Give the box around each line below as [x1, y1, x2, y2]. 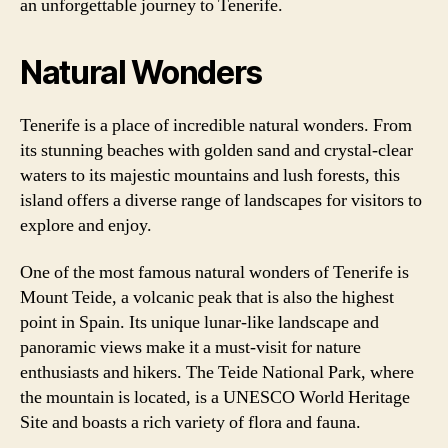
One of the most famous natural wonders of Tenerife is [20, 261, 409, 284]
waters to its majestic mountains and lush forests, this [20, 163, 400, 187]
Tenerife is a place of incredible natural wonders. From [20, 113, 412, 137]
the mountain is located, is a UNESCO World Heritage [20, 386, 410, 409]
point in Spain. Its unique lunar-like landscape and [20, 311, 379, 334]
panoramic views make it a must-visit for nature [20, 336, 361, 359]
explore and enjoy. [20, 213, 152, 237]
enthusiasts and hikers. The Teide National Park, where [20, 361, 414, 384]
